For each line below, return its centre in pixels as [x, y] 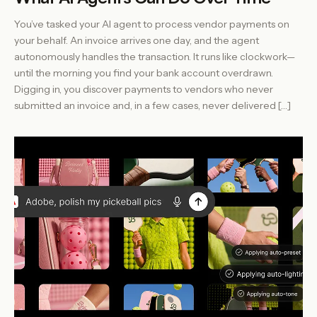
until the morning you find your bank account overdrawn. [144, 73]
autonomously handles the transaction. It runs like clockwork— [155, 57]
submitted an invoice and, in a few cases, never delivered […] [152, 106]
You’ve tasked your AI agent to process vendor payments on [152, 24]
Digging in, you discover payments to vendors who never [144, 90]
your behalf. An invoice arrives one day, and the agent [137, 41]
